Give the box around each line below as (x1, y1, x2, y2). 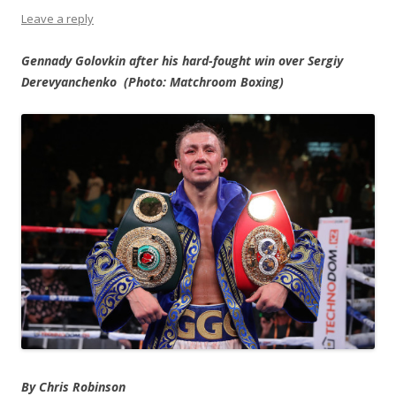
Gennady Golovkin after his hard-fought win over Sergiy (21, 52, 343, 70)
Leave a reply (21, 11, 94, 27)
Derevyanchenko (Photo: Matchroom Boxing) (21, 73, 284, 91)
